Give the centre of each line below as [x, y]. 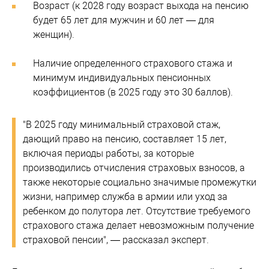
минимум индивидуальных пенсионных [122, 78]
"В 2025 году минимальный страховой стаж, [122, 125]
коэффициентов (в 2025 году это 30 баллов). [133, 92]
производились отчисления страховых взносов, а [134, 168]
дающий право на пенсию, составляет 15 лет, [125, 139]
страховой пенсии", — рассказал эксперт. [116, 240]
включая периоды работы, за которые [108, 153]
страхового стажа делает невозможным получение [138, 225]
